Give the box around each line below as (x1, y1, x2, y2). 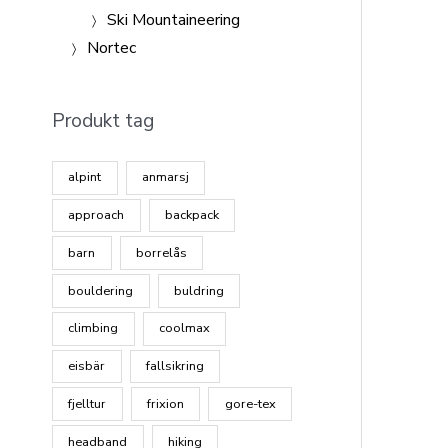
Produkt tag (52, 107, 154, 134)
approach (68, 205, 125, 224)
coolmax (159, 319, 211, 338)
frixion (147, 394, 185, 413)
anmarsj (142, 168, 190, 187)
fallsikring (146, 357, 205, 376)
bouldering (68, 281, 134, 300)
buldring (174, 281, 225, 300)
